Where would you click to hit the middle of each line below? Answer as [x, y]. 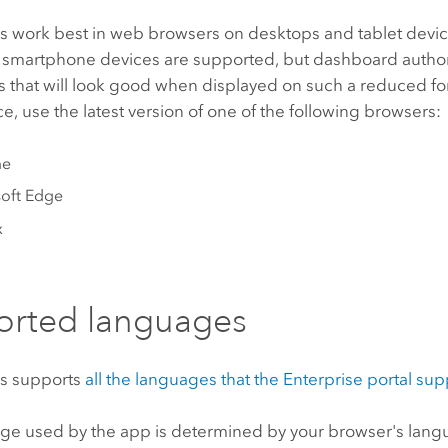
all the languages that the [184, 379]
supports [47, 379]
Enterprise [323, 379]
